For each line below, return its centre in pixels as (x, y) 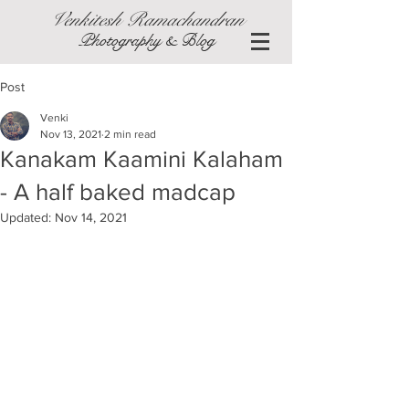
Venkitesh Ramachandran (146, 19)
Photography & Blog (146, 40)
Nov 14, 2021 (91, 217)
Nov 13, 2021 (71, 134)
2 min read (130, 134)
